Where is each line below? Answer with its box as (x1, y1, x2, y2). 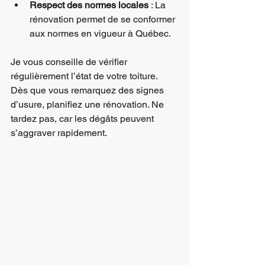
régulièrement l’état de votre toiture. (11, 70, 160, 82)
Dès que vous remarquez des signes (11, 85, 166, 96)
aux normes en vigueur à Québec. (30, 28, 171, 39)
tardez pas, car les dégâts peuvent (11, 113, 156, 124)
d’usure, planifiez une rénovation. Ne (11, 99, 166, 110)
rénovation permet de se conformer (30, 14, 177, 25)
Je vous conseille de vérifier (11, 56, 130, 67)
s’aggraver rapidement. (11, 127, 107, 138)
